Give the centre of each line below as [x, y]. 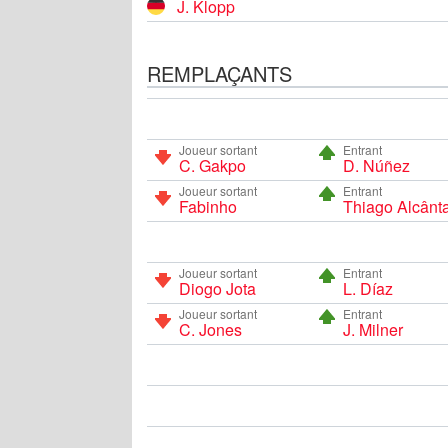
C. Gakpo [212, 165]
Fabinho [208, 206]
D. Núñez [376, 165]
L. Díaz [367, 288]
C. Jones [210, 329]
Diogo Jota [217, 288]
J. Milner [372, 329]
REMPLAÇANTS [219, 73]
